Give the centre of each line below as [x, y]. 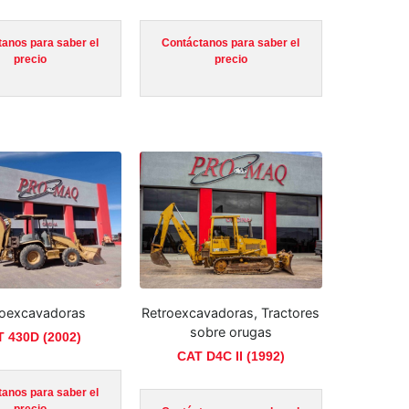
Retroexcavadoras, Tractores [231, 313]
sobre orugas [231, 332]
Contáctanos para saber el [231, 43]
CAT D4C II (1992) [231, 356]
